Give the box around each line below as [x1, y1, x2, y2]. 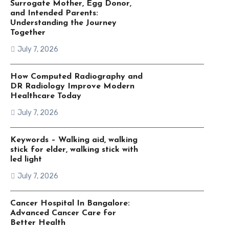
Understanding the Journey [10, 19, 117, 27]
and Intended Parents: [10, 9, 98, 17]
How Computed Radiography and [10, 73, 143, 81]
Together [10, 29, 45, 37]
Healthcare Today [10, 92, 81, 100]
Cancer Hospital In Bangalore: [10, 199, 130, 208]
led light [10, 155, 42, 164]
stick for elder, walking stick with [10, 146, 138, 154]
